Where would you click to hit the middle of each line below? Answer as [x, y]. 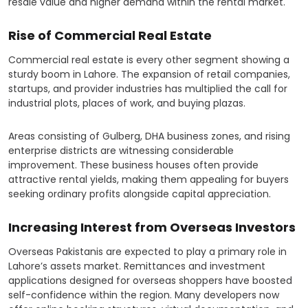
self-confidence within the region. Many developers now [144, 295]
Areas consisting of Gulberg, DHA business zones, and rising [149, 136]
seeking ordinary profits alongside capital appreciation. [140, 194]
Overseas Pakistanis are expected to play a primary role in [147, 252]
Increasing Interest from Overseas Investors [152, 228]
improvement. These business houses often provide [133, 165]
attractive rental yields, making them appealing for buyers [148, 180]
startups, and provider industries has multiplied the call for [148, 89]
